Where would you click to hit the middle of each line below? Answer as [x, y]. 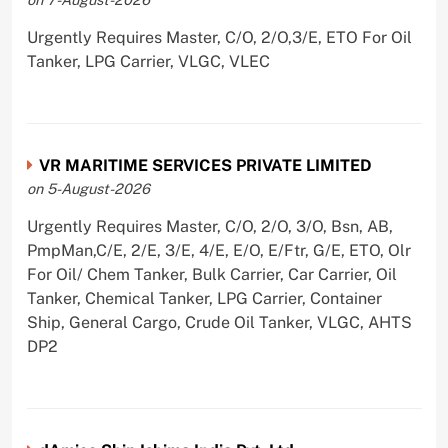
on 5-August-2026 [88, 189]
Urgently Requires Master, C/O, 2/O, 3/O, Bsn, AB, [209, 227]
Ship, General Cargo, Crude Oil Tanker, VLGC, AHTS [219, 323]
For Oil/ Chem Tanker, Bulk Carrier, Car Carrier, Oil [211, 275]
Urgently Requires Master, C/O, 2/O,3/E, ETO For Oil [219, 38]
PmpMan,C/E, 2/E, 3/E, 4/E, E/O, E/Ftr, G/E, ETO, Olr [218, 251]
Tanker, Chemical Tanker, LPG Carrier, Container [204, 299]
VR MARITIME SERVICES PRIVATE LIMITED [205, 166]
